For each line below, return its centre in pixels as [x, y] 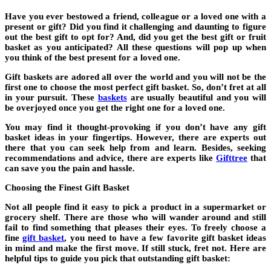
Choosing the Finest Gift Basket [67, 188]
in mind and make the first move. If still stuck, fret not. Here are [135, 248]
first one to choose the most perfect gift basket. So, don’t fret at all [135, 87]
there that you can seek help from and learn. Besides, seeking [135, 148]
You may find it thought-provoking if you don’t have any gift [135, 127]
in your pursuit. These [51, 98]
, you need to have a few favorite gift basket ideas [165, 238]
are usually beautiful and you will [197, 98]
